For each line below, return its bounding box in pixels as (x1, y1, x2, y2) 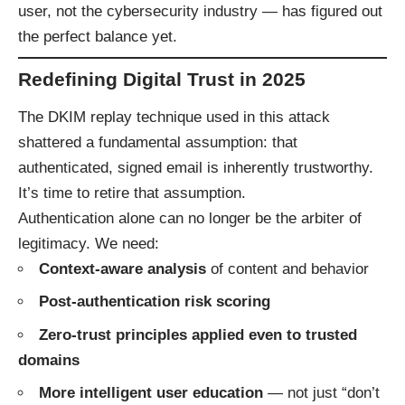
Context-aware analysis (39, 259, 206, 278)
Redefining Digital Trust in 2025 (18, 68, 306, 89)
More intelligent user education (39, 384, 263, 402)
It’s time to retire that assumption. (18, 184, 246, 202)
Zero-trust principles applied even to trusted (39, 325, 357, 344)
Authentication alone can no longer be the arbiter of (18, 209, 362, 227)
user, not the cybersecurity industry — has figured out (18, 2, 382, 20)
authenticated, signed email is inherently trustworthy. (18, 158, 373, 176)
